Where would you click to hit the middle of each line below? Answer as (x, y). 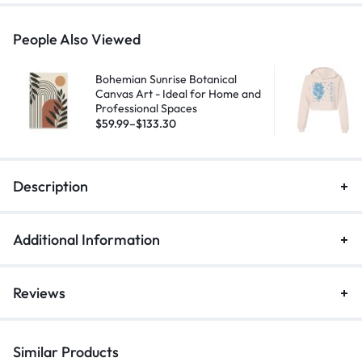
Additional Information (86, 240)
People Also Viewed (77, 39)
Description (51, 186)
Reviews (39, 293)
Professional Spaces (146, 108)
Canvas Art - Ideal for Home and (178, 93)
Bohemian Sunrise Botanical (166, 79)
